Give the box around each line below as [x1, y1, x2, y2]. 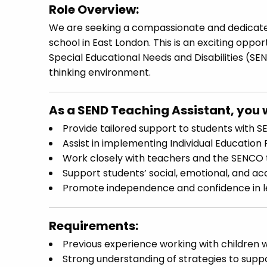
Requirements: [49, 218, 138, 234]
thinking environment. [49, 66, 151, 79]
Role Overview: [49, 1, 139, 18]
